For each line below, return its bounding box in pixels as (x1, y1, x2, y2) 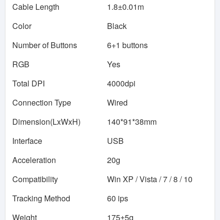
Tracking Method (12, 192, 70, 204)
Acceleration (12, 154, 56, 165)
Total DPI (12, 78, 45, 89)
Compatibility (12, 173, 58, 185)
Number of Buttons (12, 39, 77, 51)
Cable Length (12, 1, 59, 12)
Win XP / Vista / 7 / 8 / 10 (107, 173, 192, 185)
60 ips (107, 192, 128, 204)
